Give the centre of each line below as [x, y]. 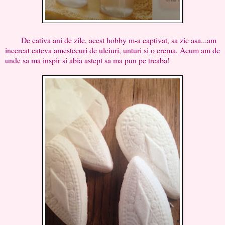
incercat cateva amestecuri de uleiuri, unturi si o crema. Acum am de [113, 50]
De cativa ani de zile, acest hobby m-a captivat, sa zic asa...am [111, 40]
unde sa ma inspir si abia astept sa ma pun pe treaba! [87, 60]
